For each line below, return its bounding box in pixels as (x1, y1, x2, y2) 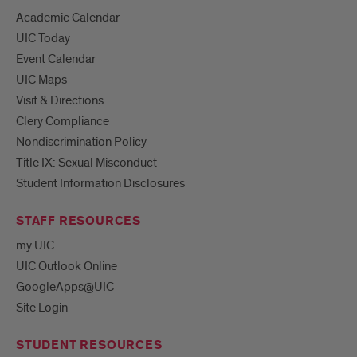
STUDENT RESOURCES (16, 337, 163, 355)
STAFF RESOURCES (16, 213, 141, 230)
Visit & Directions (16, 92, 104, 109)
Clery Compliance (16, 113, 109, 130)
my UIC (16, 237, 54, 254)
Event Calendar (16, 51, 96, 68)
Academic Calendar (16, 10, 120, 26)
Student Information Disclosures (16, 175, 185, 192)
